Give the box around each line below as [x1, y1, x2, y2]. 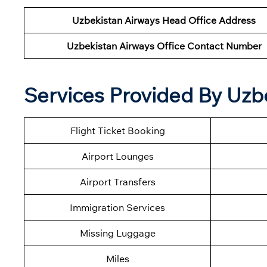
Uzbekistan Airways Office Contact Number [66, 40, 262, 52]
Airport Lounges [81, 150, 154, 163]
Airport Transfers [79, 176, 156, 188]
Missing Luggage [79, 227, 156, 240]
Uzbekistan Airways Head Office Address [72, 14, 256, 27]
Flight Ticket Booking [70, 125, 165, 137]
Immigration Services [70, 201, 165, 214]
